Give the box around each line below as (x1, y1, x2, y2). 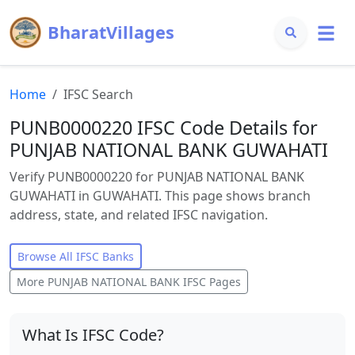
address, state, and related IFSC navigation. (10, 206, 268, 223)
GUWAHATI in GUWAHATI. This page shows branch (10, 187, 311, 204)
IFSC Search (63, 86, 133, 103)
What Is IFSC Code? (22, 324, 164, 345)
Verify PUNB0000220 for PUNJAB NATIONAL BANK (10, 168, 304, 185)
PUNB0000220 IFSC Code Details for (10, 115, 318, 140)
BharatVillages (48, 21, 174, 44)
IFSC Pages (180, 274, 241, 289)
